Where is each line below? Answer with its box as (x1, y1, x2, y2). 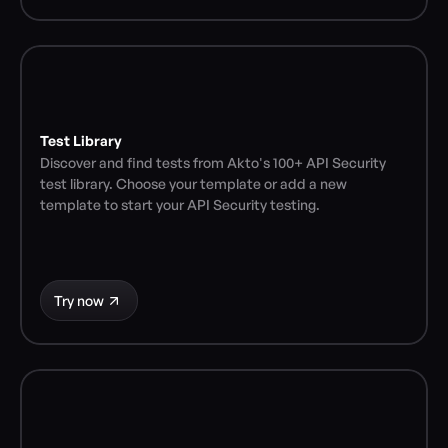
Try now (54, 292, 104, 309)
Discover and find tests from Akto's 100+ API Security (40, 154, 386, 171)
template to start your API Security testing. (40, 196, 320, 213)
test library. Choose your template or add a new (40, 175, 347, 192)
